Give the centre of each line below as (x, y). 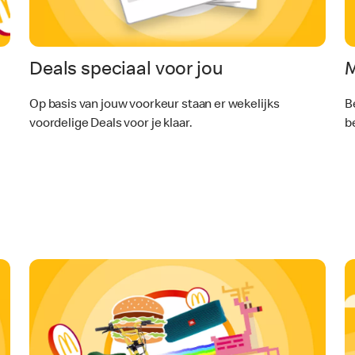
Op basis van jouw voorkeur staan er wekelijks (155, 105)
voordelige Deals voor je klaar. (111, 124)
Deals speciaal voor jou (126, 70)
